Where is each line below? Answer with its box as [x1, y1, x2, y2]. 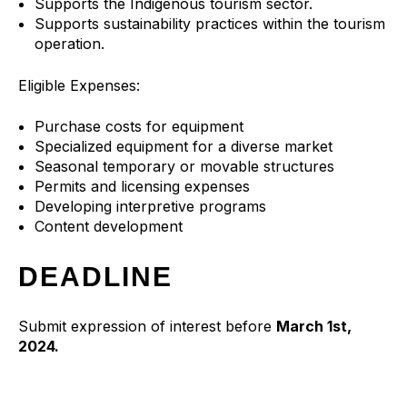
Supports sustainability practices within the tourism [34, 15, 385, 34]
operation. [34, 35, 104, 54]
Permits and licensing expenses [34, 176, 250, 195]
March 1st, [276, 316, 352, 335]
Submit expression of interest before [18, 316, 276, 335]
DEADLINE [18, 261, 173, 292]
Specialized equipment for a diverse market [34, 136, 333, 155]
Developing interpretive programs [34, 196, 266, 215]
